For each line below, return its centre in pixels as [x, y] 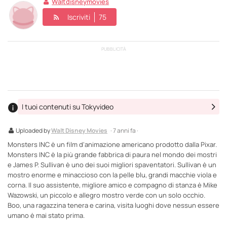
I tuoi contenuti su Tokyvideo [68, 107]
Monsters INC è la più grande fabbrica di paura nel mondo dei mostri [112, 154]
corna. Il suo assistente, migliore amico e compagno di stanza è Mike [112, 185]
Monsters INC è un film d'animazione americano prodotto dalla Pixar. [112, 144]
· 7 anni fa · [124, 130]
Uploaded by [33, 130]
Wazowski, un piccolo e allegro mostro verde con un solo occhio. [106, 195]
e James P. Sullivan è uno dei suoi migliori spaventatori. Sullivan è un [112, 164]
